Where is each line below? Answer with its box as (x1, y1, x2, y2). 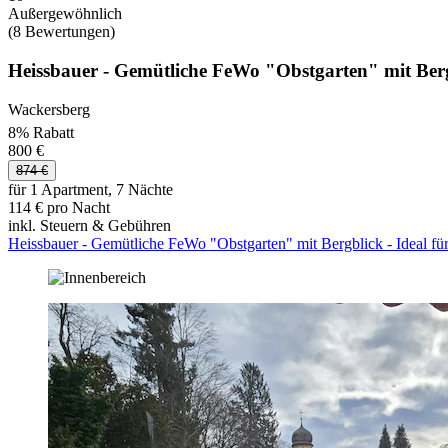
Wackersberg (8, 100, 90, 118)
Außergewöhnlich (8, 5, 122, 23)
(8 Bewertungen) (8, 23, 115, 41)
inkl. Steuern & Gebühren (8, 216, 171, 234)
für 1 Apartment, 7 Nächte (8, 180, 173, 198)
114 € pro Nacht (8, 198, 110, 216)
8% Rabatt (8, 123, 74, 141)
